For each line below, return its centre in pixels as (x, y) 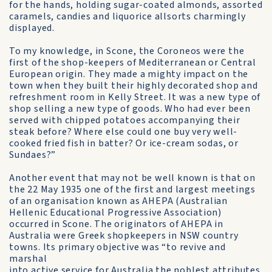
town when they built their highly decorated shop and (134, 86)
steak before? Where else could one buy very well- (124, 132)
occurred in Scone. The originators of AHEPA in (116, 224)
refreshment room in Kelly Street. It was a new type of (135, 97)
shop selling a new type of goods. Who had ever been (130, 109)
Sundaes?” (33, 155)
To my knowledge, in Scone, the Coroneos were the (127, 51)
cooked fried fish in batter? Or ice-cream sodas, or (124, 143)
